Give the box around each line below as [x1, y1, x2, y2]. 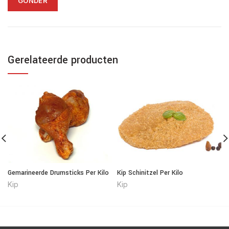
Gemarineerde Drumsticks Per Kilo [8, 168, 109, 178]
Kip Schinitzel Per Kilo [117, 168, 183, 178]
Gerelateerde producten [8, 52, 118, 67]
